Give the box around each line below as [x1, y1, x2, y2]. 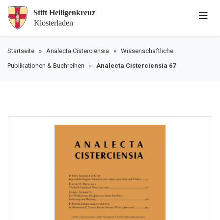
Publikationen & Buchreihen [7, 61, 84, 69]
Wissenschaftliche [121, 47, 173, 55]
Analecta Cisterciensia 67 [96, 61, 176, 69]
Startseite [7, 47, 34, 55]
